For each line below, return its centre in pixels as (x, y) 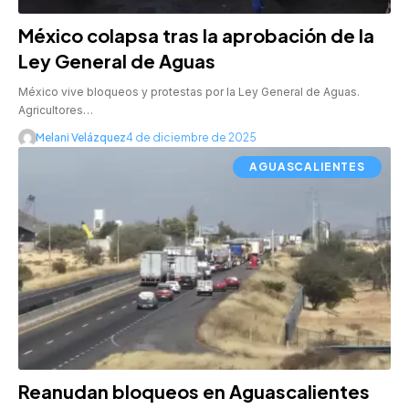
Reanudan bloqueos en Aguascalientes (194, 392)
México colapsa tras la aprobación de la (196, 35)
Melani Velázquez (80, 137)
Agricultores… (56, 110)
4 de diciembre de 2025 (191, 137)
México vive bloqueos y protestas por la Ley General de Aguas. (189, 91)
